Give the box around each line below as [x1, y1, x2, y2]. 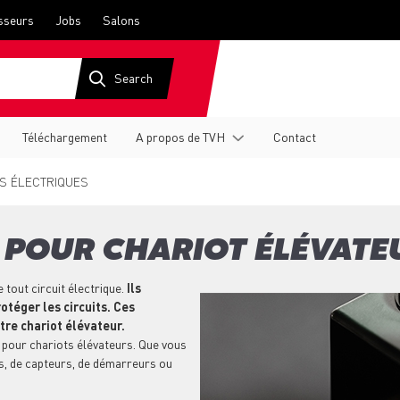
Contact [273, 129, 316, 145]
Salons [103, 12, 140, 28]
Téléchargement [22, 129, 107, 145]
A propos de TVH [136, 129, 225, 145]
